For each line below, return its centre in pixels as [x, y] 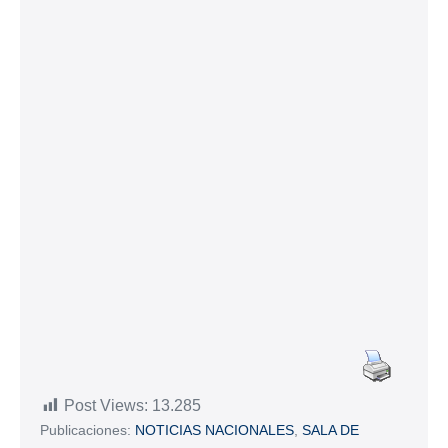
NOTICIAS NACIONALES [214, 429]
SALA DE [330, 429]
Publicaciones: [85, 429]
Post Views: [106, 405]
